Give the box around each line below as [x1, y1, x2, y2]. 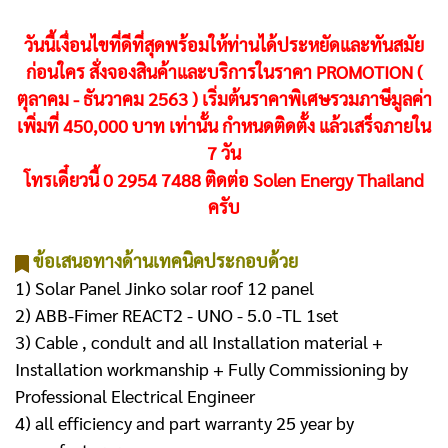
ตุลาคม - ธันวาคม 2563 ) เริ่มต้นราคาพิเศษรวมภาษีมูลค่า [16, 87, 432, 111]
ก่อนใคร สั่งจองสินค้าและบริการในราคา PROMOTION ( [25, 60, 423, 84]
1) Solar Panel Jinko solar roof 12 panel [15, 276, 314, 300]
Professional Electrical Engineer [15, 384, 255, 408]
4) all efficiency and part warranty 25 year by [15, 411, 354, 435]
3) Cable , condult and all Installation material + [15, 330, 383, 354]
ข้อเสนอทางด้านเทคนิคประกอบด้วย [32, 249, 298, 273]
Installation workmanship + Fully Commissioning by [15, 357, 408, 381]
